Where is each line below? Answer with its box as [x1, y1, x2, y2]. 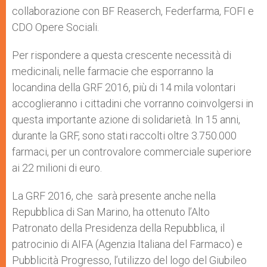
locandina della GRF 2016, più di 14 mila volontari [12, 81, 235, 94]
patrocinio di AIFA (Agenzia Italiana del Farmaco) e [12, 238, 243, 250]
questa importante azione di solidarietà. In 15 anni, [12, 113, 240, 126]
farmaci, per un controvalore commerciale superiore [12, 145, 252, 158]
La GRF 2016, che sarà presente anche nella [12, 190, 216, 202]
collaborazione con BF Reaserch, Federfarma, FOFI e [12, 5, 254, 17]
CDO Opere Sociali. [12, 21, 99, 33]
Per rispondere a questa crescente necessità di [12, 49, 231, 61]
